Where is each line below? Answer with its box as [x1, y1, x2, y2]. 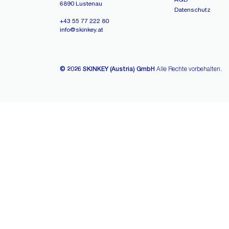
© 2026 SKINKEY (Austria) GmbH [60, 64, 156, 73]
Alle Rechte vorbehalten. [156, 64, 222, 73]
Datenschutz [174, 6, 211, 13]
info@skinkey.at [60, 26, 103, 33]
